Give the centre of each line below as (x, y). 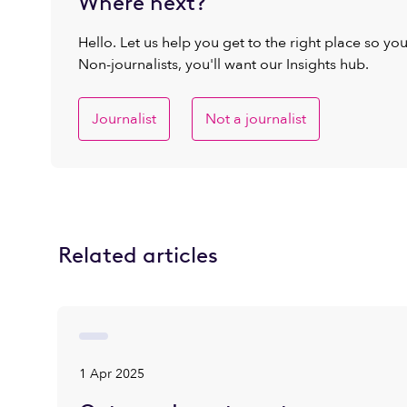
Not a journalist (256, 119)
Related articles (138, 255)
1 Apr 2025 (112, 374)
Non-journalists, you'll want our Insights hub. (223, 65)
